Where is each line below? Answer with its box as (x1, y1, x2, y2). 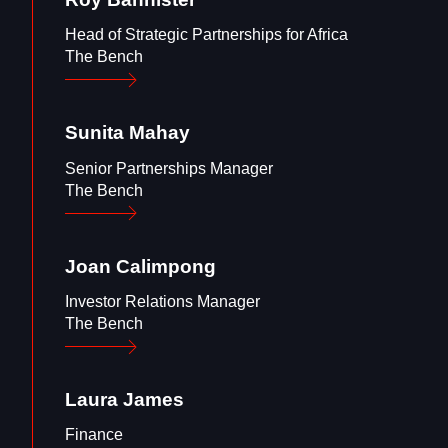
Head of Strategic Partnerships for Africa (65, 26, 348, 44)
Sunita (65, 122, 124, 144)
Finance (65, 426, 123, 444)
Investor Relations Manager (65, 293, 260, 311)
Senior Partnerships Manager (65, 159, 273, 177)
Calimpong (116, 255, 216, 277)
